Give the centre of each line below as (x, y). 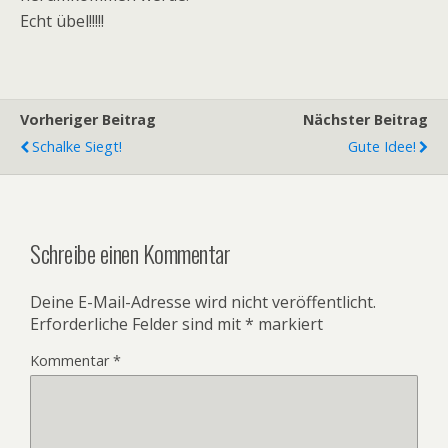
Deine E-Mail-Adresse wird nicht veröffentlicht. (203, 301)
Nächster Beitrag (365, 119)
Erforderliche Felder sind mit (137, 323)
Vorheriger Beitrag (88, 119)
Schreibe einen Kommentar (130, 252)
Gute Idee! (382, 146)
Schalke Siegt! (77, 146)
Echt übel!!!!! (62, 21)
